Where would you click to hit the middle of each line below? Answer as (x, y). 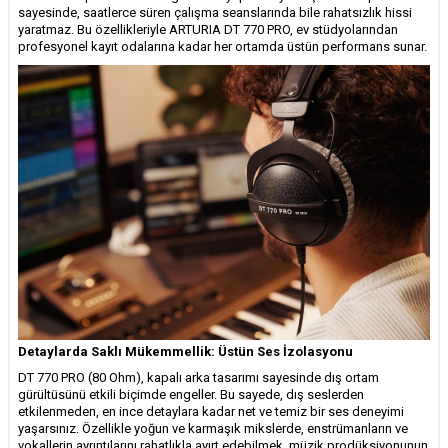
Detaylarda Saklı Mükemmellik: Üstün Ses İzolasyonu (185, 351)
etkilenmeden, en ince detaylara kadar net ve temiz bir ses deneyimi (211, 411)
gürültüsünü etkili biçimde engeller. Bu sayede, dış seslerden (191, 394)
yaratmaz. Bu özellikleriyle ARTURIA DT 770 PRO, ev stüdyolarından (208, 30)
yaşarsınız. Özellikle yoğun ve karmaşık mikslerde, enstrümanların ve (213, 428)
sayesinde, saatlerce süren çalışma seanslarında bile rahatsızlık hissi (215, 13)
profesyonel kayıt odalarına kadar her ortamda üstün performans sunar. (222, 47)
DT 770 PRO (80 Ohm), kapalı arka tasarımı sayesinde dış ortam (198, 377)
